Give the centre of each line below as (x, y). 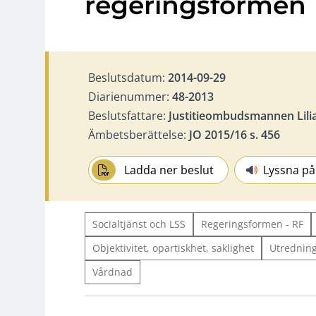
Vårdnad (113, 272)
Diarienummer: (130, 96)
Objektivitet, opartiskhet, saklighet (173, 248)
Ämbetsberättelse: (139, 134)
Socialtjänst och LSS (139, 224)
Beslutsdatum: (128, 77)
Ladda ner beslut (169, 170)
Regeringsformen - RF (252, 224)
